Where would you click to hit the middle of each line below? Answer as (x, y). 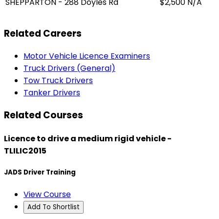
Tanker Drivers (52, 93)
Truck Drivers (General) (69, 68)
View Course (47, 195)
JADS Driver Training (40, 173)
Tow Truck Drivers (58, 81)
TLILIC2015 (25, 151)
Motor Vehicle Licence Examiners (87, 56)
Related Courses (44, 115)
